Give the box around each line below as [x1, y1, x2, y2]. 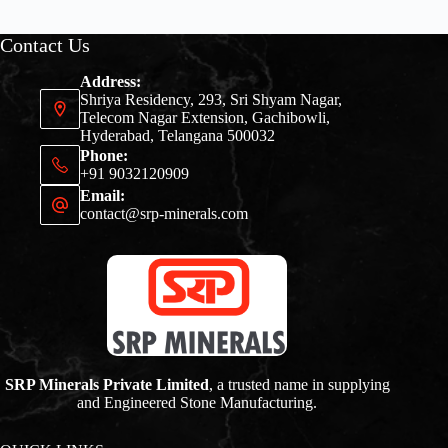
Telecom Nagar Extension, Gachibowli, [80, 109, 330, 127]
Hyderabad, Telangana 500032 [80, 127, 275, 145]
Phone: [80, 147, 128, 165]
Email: [80, 187, 125, 205]
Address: [80, 73, 141, 91]
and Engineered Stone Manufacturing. [77, 393, 318, 411]
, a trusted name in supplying [208, 375, 390, 393]
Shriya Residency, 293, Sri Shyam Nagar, [80, 91, 342, 109]
